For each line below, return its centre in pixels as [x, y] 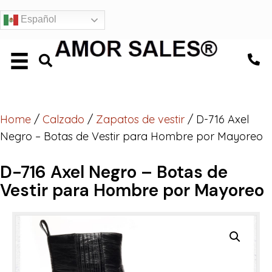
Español [37, 19]
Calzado [63, 119]
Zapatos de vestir [140, 119]
